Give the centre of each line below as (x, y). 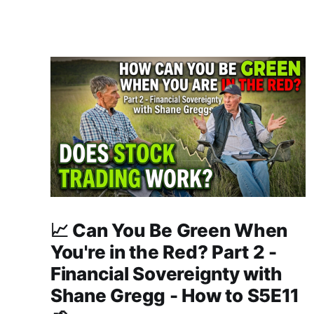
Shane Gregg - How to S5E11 (175, 296)
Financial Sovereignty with (166, 274)
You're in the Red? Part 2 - (164, 252)
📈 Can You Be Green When (169, 231)
